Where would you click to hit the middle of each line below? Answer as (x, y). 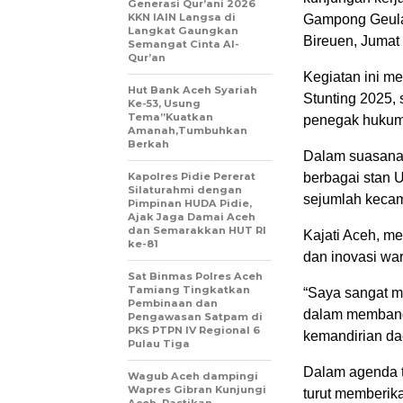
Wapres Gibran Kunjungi (197, 390)
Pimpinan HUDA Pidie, (190, 203)
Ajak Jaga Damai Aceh (192, 217)
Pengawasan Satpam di (195, 317)
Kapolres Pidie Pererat (192, 176)
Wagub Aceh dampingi (193, 376)
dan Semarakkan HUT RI (197, 230)
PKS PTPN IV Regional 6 (194, 330)
